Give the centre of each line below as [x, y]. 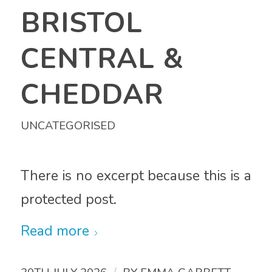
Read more [55, 231]
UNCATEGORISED [68, 125]
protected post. [68, 200]
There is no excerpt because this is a [136, 176]
